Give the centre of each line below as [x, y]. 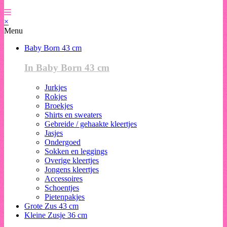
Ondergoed [63, 142]
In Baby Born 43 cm [67, 68]
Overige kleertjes [72, 160]
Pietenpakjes [65, 197]
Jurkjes [56, 87]
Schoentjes [62, 187]
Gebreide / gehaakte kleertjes [91, 124]
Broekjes [59, 105]
